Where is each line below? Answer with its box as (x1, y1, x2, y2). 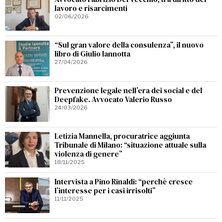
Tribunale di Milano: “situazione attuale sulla (55, 140, 206, 151)
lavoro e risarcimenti (55, 3, 127, 14)
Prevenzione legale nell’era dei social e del (55, 85, 202, 96)
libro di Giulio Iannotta (55, 49, 130, 59)
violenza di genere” (55, 149, 122, 160)
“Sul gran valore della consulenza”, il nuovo (55, 40, 204, 51)
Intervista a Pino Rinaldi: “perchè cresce (55, 176, 193, 187)
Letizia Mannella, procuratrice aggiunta (55, 131, 190, 142)
